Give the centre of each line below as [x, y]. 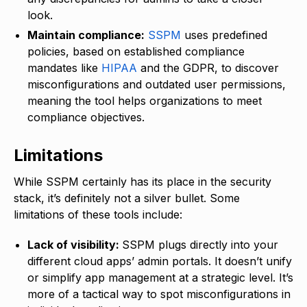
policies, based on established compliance [136, 51]
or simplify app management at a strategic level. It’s [160, 277]
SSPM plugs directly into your [200, 244]
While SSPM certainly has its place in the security [143, 181]
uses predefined [224, 35]
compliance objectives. [88, 117]
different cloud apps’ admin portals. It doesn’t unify [160, 261]
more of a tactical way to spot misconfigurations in [159, 294]
